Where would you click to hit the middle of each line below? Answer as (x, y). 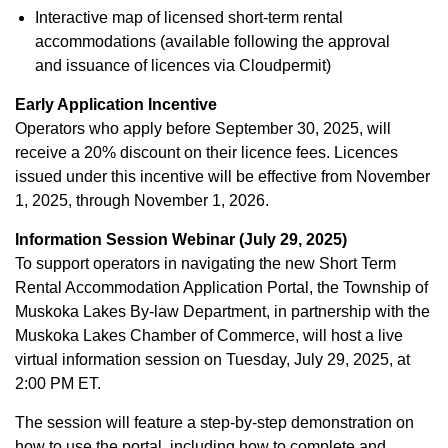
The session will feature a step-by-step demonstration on (214, 422)
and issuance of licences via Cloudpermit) (183, 65)
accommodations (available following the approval (212, 41)
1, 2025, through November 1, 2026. (142, 200)
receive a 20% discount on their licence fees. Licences (206, 152)
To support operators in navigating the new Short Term (205, 263)
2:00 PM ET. (58, 383)
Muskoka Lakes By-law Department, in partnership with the (222, 311)
